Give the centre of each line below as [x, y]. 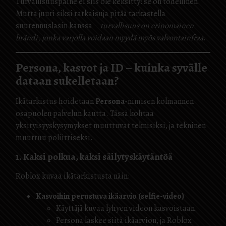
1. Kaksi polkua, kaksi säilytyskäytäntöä [94, 157]
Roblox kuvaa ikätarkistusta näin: [73, 176]
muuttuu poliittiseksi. [54, 138]
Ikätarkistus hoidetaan [55, 101]
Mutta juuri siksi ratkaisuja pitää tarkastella [91, 14]
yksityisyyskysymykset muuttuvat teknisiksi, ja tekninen [111, 126]
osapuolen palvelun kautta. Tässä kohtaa [85, 114]
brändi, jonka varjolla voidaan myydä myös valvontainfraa [109, 38]
